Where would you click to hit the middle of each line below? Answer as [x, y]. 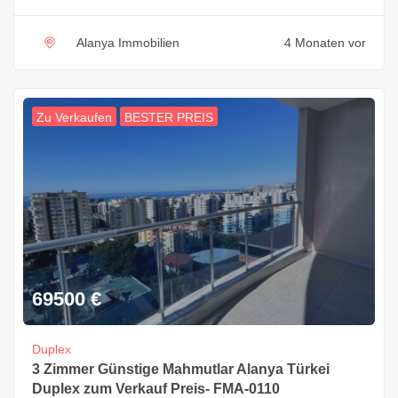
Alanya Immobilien [128, 42]
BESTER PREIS [169, 117]
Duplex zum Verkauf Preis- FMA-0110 [156, 388]
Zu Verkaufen [74, 117]
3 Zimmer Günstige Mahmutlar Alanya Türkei [181, 369]
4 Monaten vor [325, 42]
